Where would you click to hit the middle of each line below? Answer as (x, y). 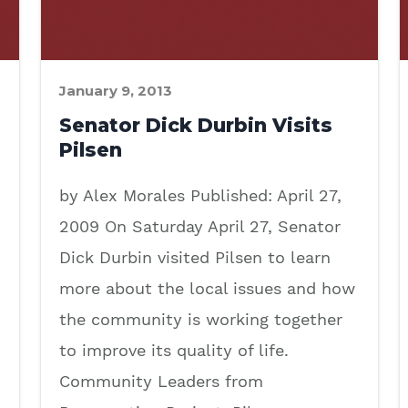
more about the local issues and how (207, 288)
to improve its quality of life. (174, 350)
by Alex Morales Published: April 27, (200, 195)
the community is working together (201, 319)
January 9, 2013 (116, 90)
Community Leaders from (161, 381)
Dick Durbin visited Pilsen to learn (195, 257)
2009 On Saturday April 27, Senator (200, 226)
